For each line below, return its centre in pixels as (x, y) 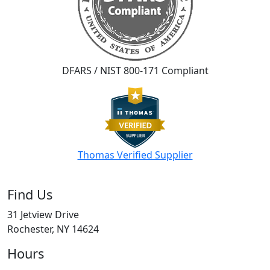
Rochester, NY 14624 (53, 229)
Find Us (30, 195)
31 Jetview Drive (43, 215)
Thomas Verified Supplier (135, 155)
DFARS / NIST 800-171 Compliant (135, 71)
